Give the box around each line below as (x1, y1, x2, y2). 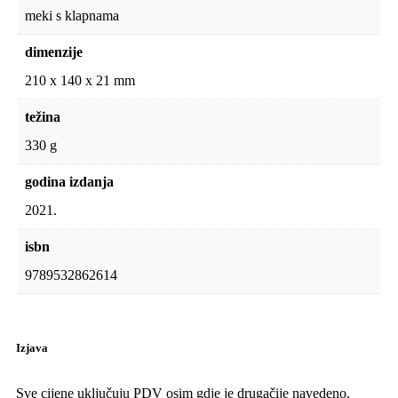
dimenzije (25, 44, 83, 60)
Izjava (16, 340, 48, 354)
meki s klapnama (25, 7, 119, 23)
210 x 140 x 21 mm (25, 72, 135, 88)
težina (25, 108, 60, 124)
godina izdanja (25, 173, 114, 189)
